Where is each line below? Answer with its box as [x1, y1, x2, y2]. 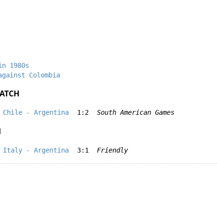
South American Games [97, 108, 174, 116]
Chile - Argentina [3, 108, 69, 116]
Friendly [97, 146, 128, 154]
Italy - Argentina [3, 146, 69, 154]
